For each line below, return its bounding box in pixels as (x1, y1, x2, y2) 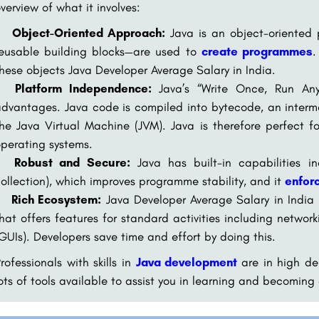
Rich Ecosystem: (11, 192, 102, 206)
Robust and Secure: (14, 155, 130, 169)
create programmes (201, 44, 313, 58)
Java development (135, 255, 238, 269)
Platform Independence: (14, 81, 152, 95)
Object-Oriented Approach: (11, 26, 165, 40)
